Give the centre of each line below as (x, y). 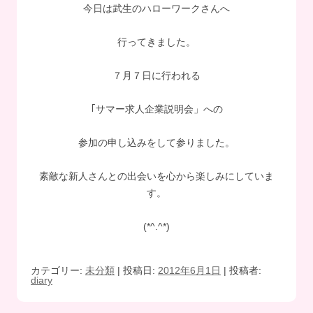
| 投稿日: (136, 271)
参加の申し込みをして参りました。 (156, 143)
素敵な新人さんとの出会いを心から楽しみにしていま (156, 176)
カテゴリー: (58, 271)
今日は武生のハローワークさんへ (156, 9)
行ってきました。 (156, 42)
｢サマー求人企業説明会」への (156, 109)
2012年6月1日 (189, 271)
